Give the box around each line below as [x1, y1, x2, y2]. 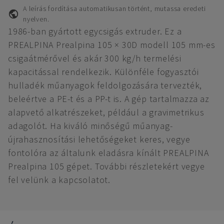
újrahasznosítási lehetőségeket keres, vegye [8, 133, 190, 145]
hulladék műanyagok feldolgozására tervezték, [8, 79, 202, 91]
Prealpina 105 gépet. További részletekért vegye [8, 160, 205, 172]
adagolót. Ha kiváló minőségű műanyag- [8, 120, 173, 131]
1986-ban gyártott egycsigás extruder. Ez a [8, 25, 182, 37]
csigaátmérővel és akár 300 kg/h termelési [8, 52, 181, 64]
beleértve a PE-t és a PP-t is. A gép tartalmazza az [8, 93, 209, 104]
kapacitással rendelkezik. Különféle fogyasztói [8, 66, 199, 77]
